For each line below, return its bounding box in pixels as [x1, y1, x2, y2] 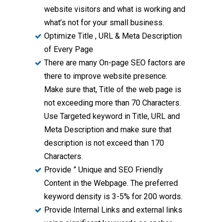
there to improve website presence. [44, 71, 167, 81]
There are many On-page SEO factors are [44, 58, 185, 68]
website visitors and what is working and [44, 4, 185, 14]
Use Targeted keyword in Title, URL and [44, 111, 180, 121]
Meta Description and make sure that [44, 125, 171, 135]
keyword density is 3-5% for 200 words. [44, 192, 182, 202]
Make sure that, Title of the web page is [44, 85, 181, 95]
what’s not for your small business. [44, 18, 164, 28]
